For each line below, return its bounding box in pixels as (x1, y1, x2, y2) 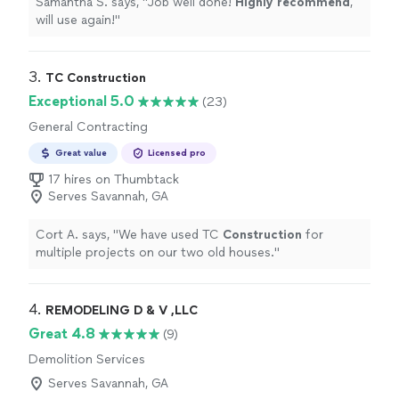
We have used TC (118, 227, 223, 243)
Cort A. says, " (36, 227, 118, 243)
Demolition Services (28, 352, 145, 368)
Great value (55, 147, 107, 159)
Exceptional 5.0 (28, 93, 134, 110)
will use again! (36, 12, 115, 28)
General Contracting (28, 119, 148, 135)
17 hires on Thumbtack (48, 172, 179, 188)
